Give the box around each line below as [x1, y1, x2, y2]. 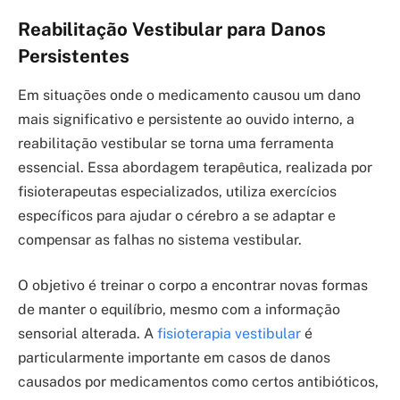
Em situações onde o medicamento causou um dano [18, 86, 361, 104]
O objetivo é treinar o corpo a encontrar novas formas [18, 277, 368, 295]
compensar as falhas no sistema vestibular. [18, 230, 302, 248]
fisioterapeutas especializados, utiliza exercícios [18, 182, 337, 200]
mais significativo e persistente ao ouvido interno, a [18, 110, 354, 128]
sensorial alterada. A [18, 325, 157, 343]
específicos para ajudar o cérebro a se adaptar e [18, 206, 336, 224]
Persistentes [18, 45, 129, 67]
